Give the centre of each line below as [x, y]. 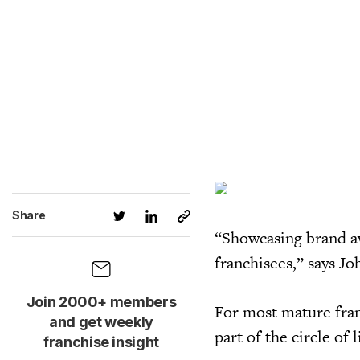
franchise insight [101, 342]
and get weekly [101, 322]
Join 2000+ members [101, 302]
